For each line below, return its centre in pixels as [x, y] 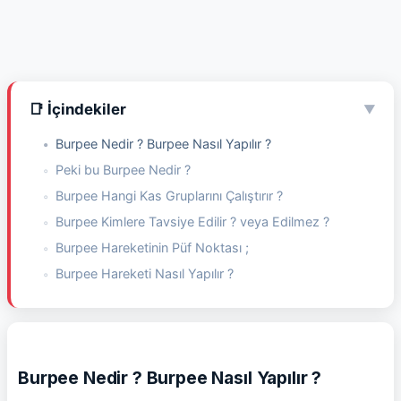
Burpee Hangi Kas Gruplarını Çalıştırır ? [169, 196]
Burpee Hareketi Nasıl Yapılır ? [145, 274]
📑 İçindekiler [77, 110]
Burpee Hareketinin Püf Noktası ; [152, 248]
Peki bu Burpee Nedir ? [123, 170]
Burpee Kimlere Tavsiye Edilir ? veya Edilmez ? [192, 222]
